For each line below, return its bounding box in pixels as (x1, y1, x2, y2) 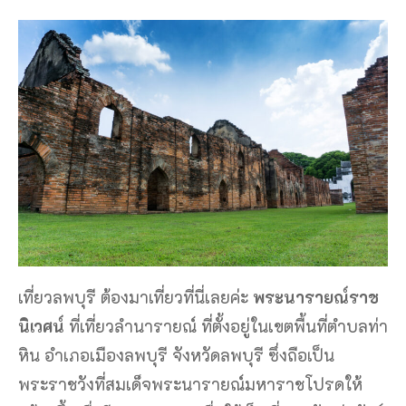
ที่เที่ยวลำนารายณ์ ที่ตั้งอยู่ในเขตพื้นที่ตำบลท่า (64, 315, 388, 338)
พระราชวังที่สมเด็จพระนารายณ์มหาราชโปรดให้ (18, 373, 362, 396)
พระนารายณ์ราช (253, 286, 379, 309)
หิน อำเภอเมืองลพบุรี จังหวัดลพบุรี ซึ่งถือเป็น (18, 344, 334, 367)
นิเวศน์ (18, 315, 64, 338)
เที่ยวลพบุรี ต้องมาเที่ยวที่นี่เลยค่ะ (18, 286, 253, 309)
